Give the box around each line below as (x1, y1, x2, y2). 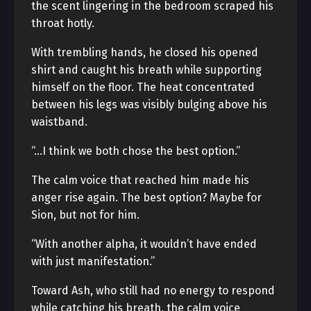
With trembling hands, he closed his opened (31, 46, 258, 59)
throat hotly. (31, 17, 94, 30)
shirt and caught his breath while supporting (31, 63, 262, 76)
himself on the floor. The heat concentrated (31, 81, 255, 94)
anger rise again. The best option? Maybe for (31, 191, 262, 204)
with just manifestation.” (31, 255, 155, 268)
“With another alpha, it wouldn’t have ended (31, 237, 257, 251)
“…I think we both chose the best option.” (31, 144, 240, 158)
